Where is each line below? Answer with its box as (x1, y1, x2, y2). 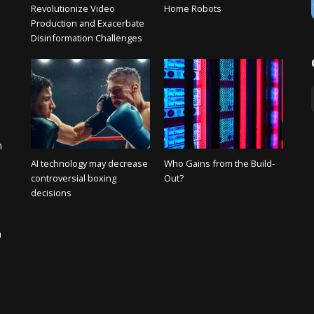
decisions (30, 186, 71, 199)
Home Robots (163, 2, 221, 15)
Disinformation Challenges (30, 32, 142, 45)
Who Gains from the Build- (163, 156, 275, 170)
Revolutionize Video (30, 2, 115, 15)
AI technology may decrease (30, 156, 148, 170)
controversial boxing (30, 171, 116, 184)
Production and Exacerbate (30, 17, 144, 30)
